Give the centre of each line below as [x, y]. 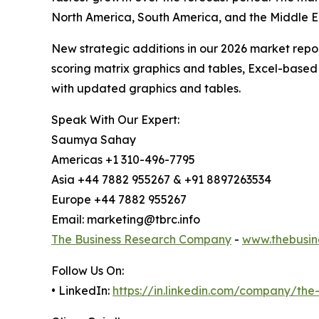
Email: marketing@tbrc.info [126, 220]
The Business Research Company [141, 240]
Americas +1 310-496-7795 [123, 160]
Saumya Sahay [94, 140]
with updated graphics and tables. [146, 89]
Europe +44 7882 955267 [119, 200]
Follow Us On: [88, 271]
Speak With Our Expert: [115, 120]
